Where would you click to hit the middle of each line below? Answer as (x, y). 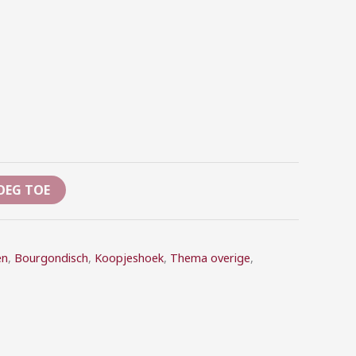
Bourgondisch (51, 257)
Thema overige (210, 257)
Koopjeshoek (129, 257)
